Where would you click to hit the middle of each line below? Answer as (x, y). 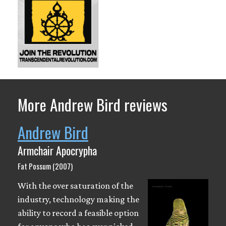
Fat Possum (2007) (45, 166)
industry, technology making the (78, 199)
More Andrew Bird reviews (93, 104)
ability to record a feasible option (78, 213)
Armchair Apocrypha (57, 150)
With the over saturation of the (75, 185)
